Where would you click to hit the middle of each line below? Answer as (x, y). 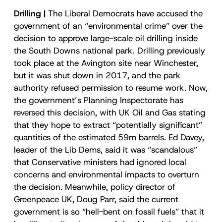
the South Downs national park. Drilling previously (110, 50)
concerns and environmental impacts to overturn (107, 174)
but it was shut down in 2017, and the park (97, 75)
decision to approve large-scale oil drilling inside (106, 38)
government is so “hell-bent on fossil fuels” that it (109, 211)
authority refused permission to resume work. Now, (111, 87)
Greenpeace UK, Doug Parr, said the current (96, 199)
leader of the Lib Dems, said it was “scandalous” (106, 149)
